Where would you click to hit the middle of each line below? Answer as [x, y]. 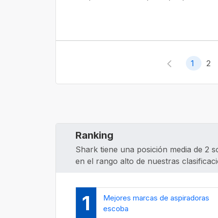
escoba [116, 209]
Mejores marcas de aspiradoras [156, 198]
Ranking [94, 135]
